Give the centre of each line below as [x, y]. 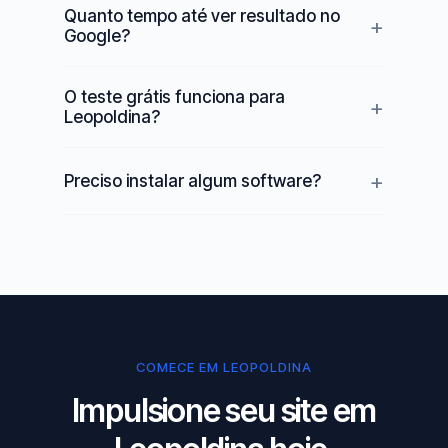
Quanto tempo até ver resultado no [202, 16]
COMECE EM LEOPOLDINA [224, 367]
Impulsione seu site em [224, 410]
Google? [97, 36]
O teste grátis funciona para [174, 97]
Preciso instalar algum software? [192, 181]
